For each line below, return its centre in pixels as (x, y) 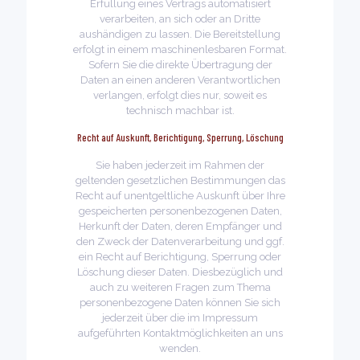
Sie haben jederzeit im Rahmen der (180, 165)
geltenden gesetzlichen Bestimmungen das (180, 180)
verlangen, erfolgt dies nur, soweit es (180, 95)
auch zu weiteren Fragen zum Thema (180, 287)
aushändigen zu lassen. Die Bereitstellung (180, 34)
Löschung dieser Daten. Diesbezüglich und (180, 272)
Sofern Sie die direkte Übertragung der (180, 65)
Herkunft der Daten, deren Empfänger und (180, 226)
